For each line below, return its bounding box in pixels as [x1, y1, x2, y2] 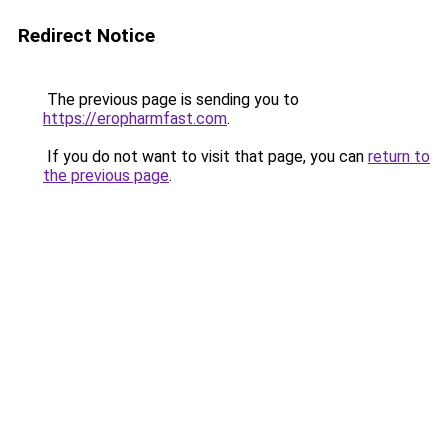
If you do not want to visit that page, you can [43, 147, 368, 166]
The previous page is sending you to [43, 90, 299, 109]
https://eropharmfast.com [43, 109, 227, 128]
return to [368, 147, 430, 166]
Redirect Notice [18, 24, 155, 47]
